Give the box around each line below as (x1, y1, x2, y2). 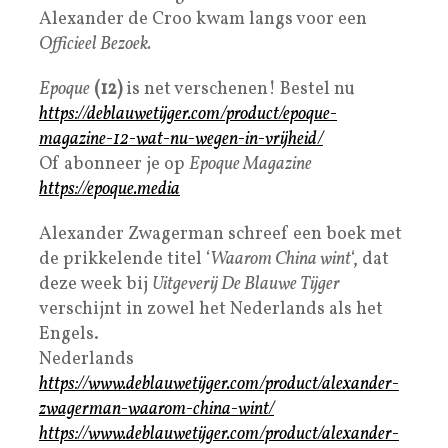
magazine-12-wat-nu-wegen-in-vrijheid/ (39, 126, 323, 152)
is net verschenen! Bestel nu (122, 76, 355, 102)
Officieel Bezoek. (39, 31, 151, 57)
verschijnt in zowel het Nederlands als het (39, 296, 383, 322)
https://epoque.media (39, 176, 180, 202)
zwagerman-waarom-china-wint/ (39, 396, 274, 422)
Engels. (39, 321, 99, 347)
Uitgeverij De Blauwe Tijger (152, 271, 340, 297)
